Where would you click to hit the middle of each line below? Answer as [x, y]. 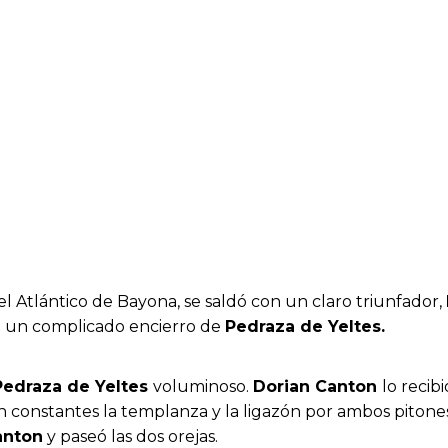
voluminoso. [203, 386]
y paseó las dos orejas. [130, 436]
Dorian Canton [317, 386]
